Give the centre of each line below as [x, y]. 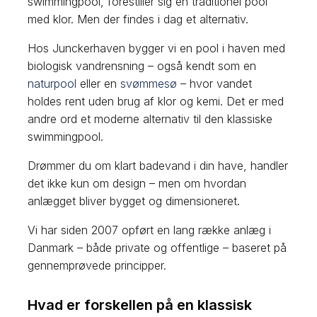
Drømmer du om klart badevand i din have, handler [158, 165]
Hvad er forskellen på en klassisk [140, 305]
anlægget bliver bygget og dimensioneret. [134, 201]
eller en [99, 83]
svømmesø [149, 83]
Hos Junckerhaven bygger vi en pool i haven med [157, 48]
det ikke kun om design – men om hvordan [137, 183]
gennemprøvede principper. [97, 265]
